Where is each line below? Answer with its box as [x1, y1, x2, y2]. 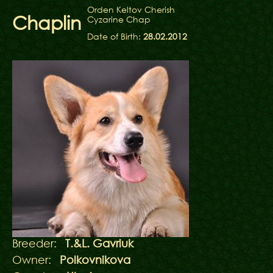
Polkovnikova [60, 253, 130, 266]
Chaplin [12, 12, 81, 34]
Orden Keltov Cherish [87, 4, 175, 15]
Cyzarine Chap [87, 14, 151, 24]
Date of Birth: [87, 31, 143, 41]
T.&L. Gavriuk [65, 236, 133, 250]
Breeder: [12, 236, 57, 250]
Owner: [12, 253, 51, 266]
